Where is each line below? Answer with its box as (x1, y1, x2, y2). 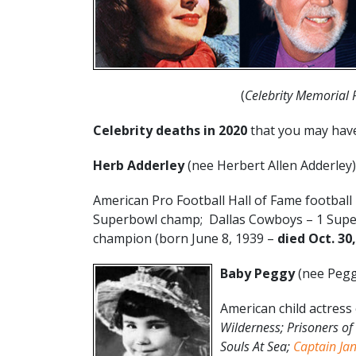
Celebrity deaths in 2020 (93, 121, 247, 139)
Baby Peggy (220, 264, 295, 282)
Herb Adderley (93, 156, 188, 174)
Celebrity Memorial (245, 86, 349, 104)
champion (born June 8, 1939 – (93, 229, 277, 247)
